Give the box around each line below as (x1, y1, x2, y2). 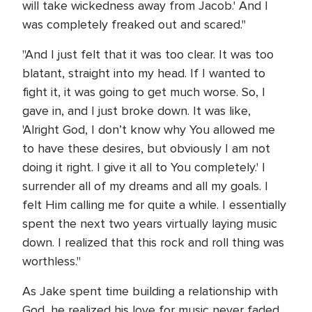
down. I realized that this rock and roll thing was (22, 235, 284, 250)
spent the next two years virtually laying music (22, 216, 277, 231)
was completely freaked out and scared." (22, 17, 246, 32)
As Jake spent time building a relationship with (22, 283, 278, 299)
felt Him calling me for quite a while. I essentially (22, 197, 286, 212)
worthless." (22, 253, 81, 269)
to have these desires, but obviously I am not (22, 141, 270, 156)
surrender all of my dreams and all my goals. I (22, 178, 268, 194)
